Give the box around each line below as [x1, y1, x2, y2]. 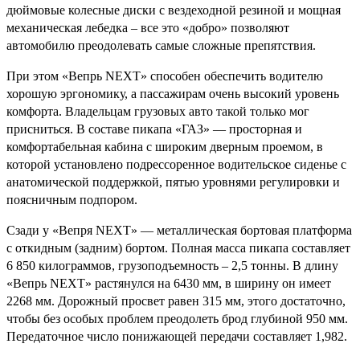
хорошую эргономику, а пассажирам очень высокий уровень [6, 86, 339, 100]
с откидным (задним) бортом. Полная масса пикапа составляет [6, 240, 350, 255]
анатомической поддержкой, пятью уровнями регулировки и [6, 174, 340, 189]
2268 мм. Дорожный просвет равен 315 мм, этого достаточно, [6, 293, 346, 308]
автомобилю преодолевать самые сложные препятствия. [6, 38, 316, 52]
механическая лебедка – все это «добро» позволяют [6, 20, 289, 35]
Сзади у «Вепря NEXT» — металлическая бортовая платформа [6, 223, 352, 237]
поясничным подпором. [6, 192, 137, 207]
